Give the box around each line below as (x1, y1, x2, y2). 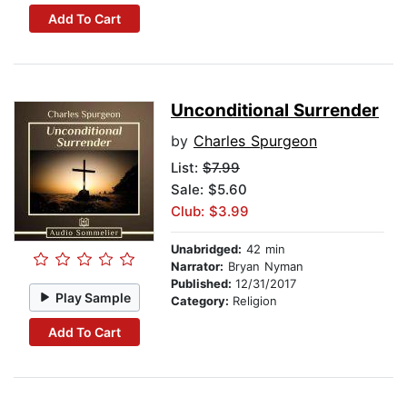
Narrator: (171, 259, 223, 274)
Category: (171, 293, 233, 309)
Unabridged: (171, 242, 242, 257)
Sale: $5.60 (171, 181, 247, 199)
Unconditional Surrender (171, 100, 379, 122)
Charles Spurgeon (194, 132, 317, 151)
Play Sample (55, 289, 132, 305)
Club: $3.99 (171, 203, 249, 221)
